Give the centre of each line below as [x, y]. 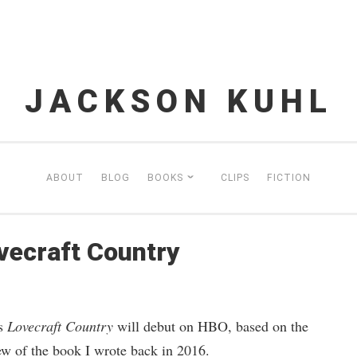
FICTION [288, 178]
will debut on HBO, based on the [210, 326]
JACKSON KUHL [178, 102]
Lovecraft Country [60, 326]
